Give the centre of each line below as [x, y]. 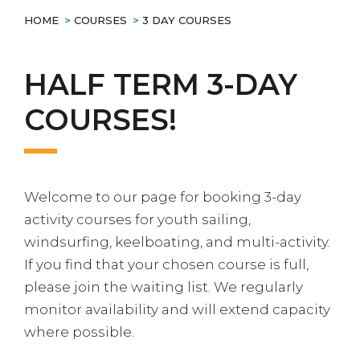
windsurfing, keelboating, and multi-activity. [177, 242]
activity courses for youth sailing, [137, 219]
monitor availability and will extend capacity [177, 309]
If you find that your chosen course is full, [166, 264]
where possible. [79, 332]
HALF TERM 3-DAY [161, 84]
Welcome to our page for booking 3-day [163, 197]
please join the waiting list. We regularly [164, 287]
